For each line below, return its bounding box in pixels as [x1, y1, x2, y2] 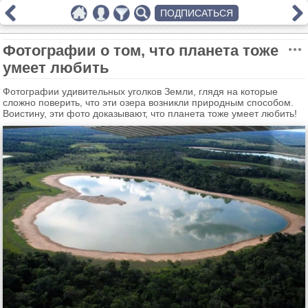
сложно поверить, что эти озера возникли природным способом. [3, 97, 294, 108]
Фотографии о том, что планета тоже [3, 42, 278, 59]
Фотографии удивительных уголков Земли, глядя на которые [3, 86, 278, 97]
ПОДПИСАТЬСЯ [160, 8, 233, 19]
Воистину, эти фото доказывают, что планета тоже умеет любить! [3, 108, 297, 119]
